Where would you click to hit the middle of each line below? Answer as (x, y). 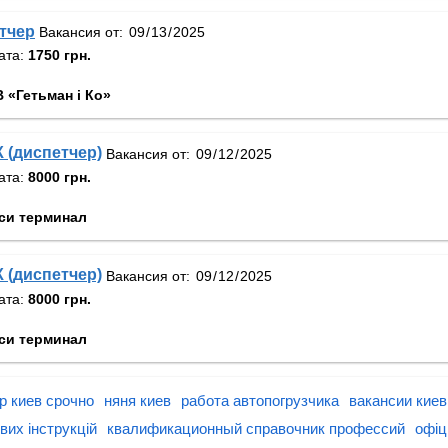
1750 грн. (59, 55)
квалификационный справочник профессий (256, 428)
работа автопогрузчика (260, 400)
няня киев (137, 400)
